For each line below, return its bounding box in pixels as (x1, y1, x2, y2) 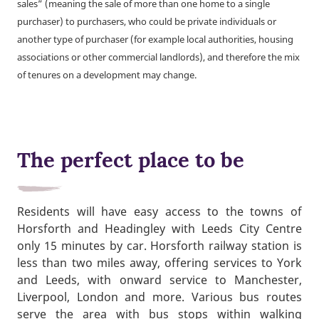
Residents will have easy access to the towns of (17, 204, 302, 220)
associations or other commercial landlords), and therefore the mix (17, 51, 300, 63)
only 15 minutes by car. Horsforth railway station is (17, 238, 302, 254)
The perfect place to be (17, 147, 244, 174)
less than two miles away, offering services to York (17, 255, 302, 271)
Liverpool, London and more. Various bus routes (17, 289, 302, 305)
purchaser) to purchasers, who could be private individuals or (17, 15, 276, 28)
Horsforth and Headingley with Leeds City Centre (17, 221, 302, 237)
